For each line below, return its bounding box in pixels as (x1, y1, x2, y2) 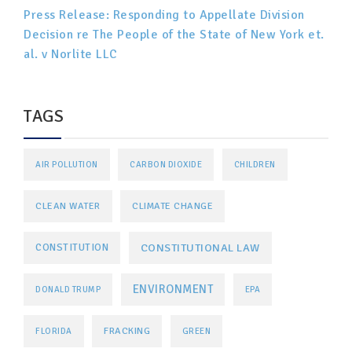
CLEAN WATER (35, 199, 101, 212)
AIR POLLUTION (35, 159, 98, 170)
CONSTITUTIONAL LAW (140, 240, 260, 255)
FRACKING (104, 324, 150, 337)
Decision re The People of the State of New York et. (24, 26, 324, 42)
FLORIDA (35, 325, 72, 336)
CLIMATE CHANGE (132, 199, 213, 212)
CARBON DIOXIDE (130, 159, 202, 170)
